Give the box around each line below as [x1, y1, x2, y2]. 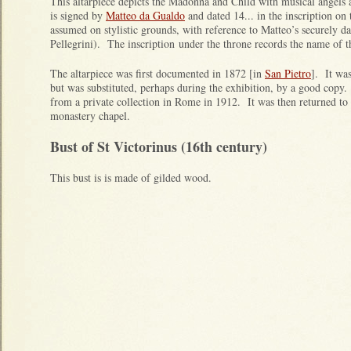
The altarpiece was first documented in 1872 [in [50, 65, 265, 81]
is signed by [50, 7, 106, 23]
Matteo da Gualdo [106, 7, 185, 23]
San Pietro [265, 65, 311, 81]
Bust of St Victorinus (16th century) [50, 136, 267, 157]
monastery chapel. [50, 107, 130, 123]
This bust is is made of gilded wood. [50, 169, 212, 185]
